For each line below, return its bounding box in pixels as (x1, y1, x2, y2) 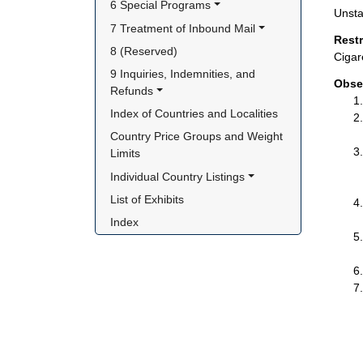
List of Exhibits (110, 192, 185, 206)
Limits (110, 147, 141, 160)
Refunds (110, 84, 154, 97)
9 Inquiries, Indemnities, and (110, 67, 256, 80)
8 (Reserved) (110, 44, 178, 58)
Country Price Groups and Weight (110, 130, 284, 143)
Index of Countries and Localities (110, 107, 279, 121)
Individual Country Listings (110, 169, 246, 183)
